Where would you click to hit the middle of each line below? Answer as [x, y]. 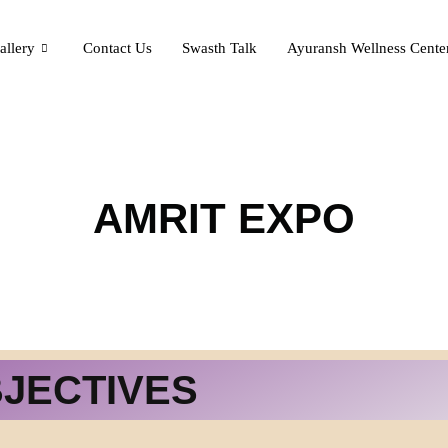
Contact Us [118, 47]
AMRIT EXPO [224, 218]
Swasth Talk [220, 47]
